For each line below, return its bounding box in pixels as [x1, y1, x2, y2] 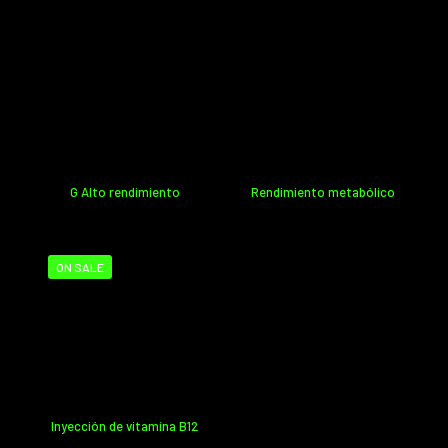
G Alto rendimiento [69, 183, 180, 200]
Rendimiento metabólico [251, 183, 396, 200]
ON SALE [56, 259, 104, 274]
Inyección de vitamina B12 [51, 418, 199, 435]
